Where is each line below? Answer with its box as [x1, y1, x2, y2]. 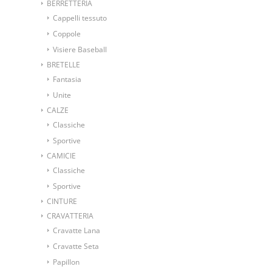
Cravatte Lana [53, 225, 100, 236]
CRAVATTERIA [47, 211, 93, 222]
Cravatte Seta [53, 241, 99, 252]
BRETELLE [47, 59, 80, 70]
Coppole [53, 29, 81, 39]
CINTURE [47, 196, 77, 207]
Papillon [53, 257, 80, 268]
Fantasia [53, 74, 81, 85]
